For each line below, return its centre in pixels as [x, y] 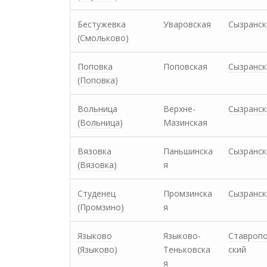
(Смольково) [103, 38]
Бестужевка [102, 24]
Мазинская [185, 122]
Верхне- [179, 109]
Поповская [185, 66]
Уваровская [187, 24]
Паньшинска [188, 151]
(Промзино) [101, 207]
